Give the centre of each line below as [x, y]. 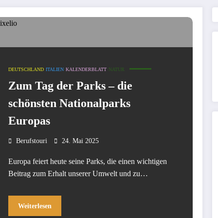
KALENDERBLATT [86, 70]
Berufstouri [31, 141]
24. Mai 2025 [80, 141]
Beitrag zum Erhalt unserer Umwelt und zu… [78, 174]
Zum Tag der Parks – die [70, 86]
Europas [29, 121]
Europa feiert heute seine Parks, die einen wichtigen [87, 162]
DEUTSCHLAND [26, 70]
